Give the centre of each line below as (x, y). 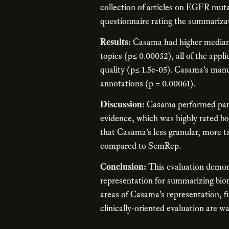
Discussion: (122, 104)
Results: (116, 42)
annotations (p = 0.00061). (148, 83)
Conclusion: (123, 166)
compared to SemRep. (141, 145)
